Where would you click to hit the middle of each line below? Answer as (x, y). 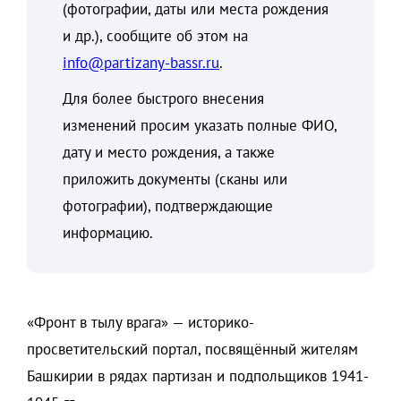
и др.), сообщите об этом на (155, 36)
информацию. (108, 233)
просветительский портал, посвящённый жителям (192, 350)
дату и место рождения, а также (169, 153)
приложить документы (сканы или (175, 179)
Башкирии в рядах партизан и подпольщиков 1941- (198, 376)
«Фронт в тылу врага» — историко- (141, 323)
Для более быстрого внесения (163, 99)
